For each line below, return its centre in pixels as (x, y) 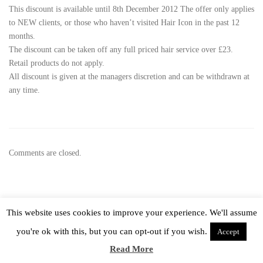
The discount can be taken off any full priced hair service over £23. (121, 49)
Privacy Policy (198, 227)
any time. (24, 90)
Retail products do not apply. (57, 63)
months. (22, 36)
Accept (228, 232)
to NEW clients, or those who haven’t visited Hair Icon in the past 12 (124, 22)
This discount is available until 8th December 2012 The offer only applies (131, 9)
